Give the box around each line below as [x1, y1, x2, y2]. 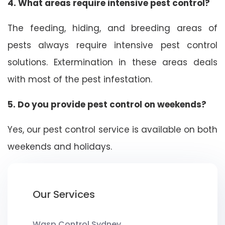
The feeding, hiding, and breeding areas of [8, 22, 217, 34]
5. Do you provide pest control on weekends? [8, 98, 206, 110]
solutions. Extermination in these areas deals [8, 56, 217, 68]
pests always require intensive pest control [8, 39, 217, 51]
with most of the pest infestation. [8, 73, 152, 85]
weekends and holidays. [8, 140, 112, 153]
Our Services [33, 187, 95, 201]
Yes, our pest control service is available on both [8, 123, 217, 136]
